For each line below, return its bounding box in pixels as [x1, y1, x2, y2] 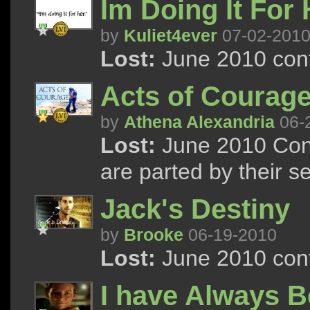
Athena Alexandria [124, 112, 275, 131]
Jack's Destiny [100, 194, 290, 225]
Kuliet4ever [124, 26, 217, 45]
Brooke [124, 225, 183, 244]
